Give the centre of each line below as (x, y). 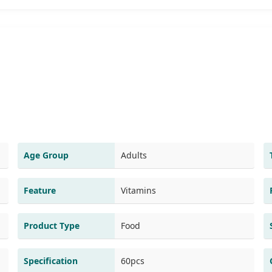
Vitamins (138, 190)
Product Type (52, 225)
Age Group (46, 155)
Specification (51, 260)
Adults (134, 155)
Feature (40, 190)
